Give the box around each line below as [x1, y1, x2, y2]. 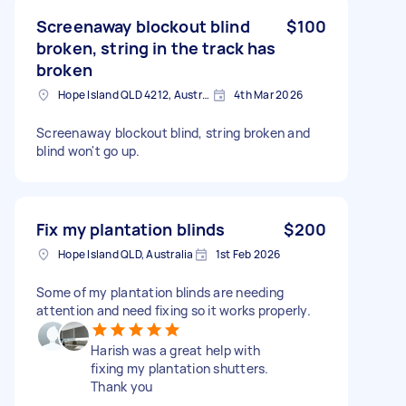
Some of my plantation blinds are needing [36, 283, 284, 301]
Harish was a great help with [91, 341, 260, 359]
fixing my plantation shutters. [91, 359, 269, 377]
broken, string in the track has [36, 36, 276, 59]
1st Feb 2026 [215, 246, 281, 262]
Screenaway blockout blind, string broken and [36, 123, 310, 141]
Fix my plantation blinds [36, 217, 226, 240]
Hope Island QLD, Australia [58, 246, 194, 262]
